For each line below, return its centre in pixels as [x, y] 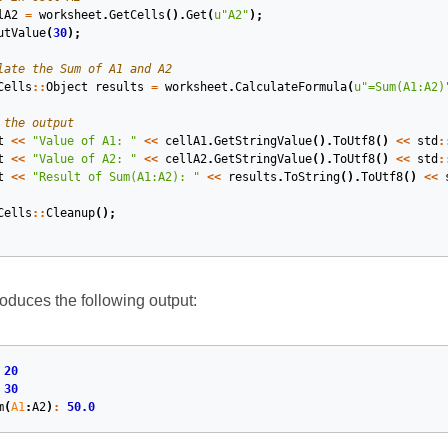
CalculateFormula [290, 87]
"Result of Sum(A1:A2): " [115, 177]
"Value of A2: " [84, 159]
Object [66, 87]
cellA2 [185, 159]
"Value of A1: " [84, 141]
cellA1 [185, 141]
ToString [311, 177]
